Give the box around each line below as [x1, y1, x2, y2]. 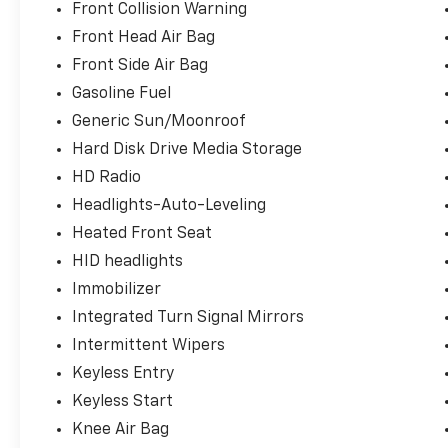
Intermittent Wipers [72, 338, 226, 355]
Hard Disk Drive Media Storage [72, 142, 303, 159]
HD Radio [72, 170, 142, 187]
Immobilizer [72, 282, 162, 299]
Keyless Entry [72, 366, 175, 383]
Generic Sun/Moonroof [72, 114, 247, 131]
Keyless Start [72, 394, 174, 411]
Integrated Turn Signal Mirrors [72, 310, 305, 327]
